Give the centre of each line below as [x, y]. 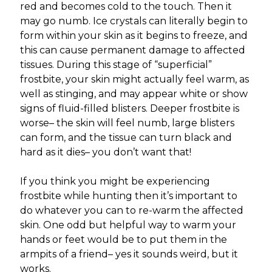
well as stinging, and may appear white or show [134, 94]
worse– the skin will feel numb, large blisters [127, 123]
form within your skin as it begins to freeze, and [134, 36]
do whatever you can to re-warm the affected [131, 211]
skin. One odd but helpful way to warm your [128, 225]
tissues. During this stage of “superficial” [116, 65]
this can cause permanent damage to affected [132, 50]
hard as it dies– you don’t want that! [105, 152]
